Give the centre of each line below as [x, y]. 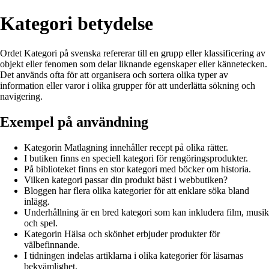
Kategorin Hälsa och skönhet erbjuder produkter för [122, 234]
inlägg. [37, 201]
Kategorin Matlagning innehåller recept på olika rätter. [126, 147]
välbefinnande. [52, 244]
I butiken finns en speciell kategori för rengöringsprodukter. [136, 158]
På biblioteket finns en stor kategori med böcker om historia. [138, 169]
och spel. [41, 223]
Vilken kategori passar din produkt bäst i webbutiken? [126, 180]
